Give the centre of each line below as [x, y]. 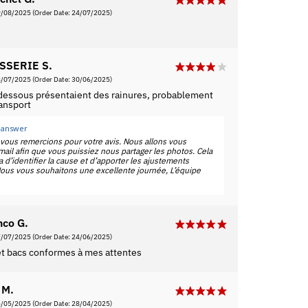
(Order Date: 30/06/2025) [71, 80]
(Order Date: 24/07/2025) [71, 13]
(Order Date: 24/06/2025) [71, 237]
